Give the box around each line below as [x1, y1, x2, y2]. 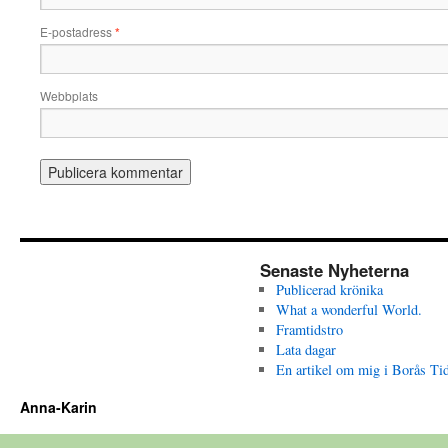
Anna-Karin [20, 397, 97, 417]
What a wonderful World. [275, 300, 427, 319]
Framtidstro [275, 320, 343, 339]
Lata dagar [275, 340, 336, 359]
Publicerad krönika [275, 280, 383, 299]
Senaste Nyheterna [260, 258, 409, 282]
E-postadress [40, 23, 115, 40]
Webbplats [40, 87, 98, 104]
